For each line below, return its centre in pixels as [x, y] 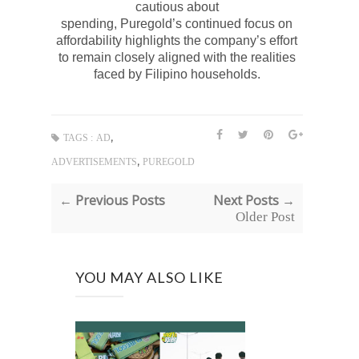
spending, [91, 23]
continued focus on [238, 23]
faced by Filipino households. [177, 74]
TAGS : [78, 137]
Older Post [265, 216]
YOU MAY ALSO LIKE [149, 277]
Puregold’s [151, 23]
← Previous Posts [112, 200]
